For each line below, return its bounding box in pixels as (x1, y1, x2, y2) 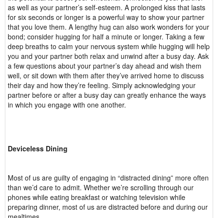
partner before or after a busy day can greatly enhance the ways (8, 90, 206, 100)
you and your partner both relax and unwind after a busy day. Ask (8, 51, 209, 61)
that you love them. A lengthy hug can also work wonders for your (8, 22, 209, 32)
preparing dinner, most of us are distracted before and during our (8, 202, 208, 212)
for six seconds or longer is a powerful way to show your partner (8, 12, 204, 22)
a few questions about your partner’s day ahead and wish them (8, 61, 201, 71)
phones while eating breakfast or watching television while (8, 192, 185, 202)
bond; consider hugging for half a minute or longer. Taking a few (8, 32, 204, 41)
